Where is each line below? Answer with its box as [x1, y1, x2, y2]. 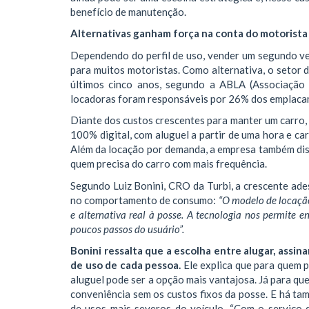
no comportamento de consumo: [70, 193, 219, 206]
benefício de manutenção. [70, 5, 186, 18]
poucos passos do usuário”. [70, 222, 184, 235]
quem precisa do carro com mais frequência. [70, 157, 267, 170]
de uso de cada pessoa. [70, 259, 181, 271]
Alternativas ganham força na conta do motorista [70, 27, 308, 39]
